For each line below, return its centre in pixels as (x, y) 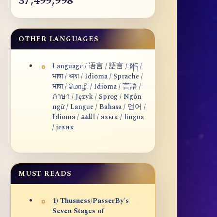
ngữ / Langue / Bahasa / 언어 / (99, 107)
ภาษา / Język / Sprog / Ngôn (97, 97)
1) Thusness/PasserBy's (91, 201)
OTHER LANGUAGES (59, 39)
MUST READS (45, 174)
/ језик (63, 128)
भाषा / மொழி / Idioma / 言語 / (97, 87)
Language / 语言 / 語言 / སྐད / (97, 67)
